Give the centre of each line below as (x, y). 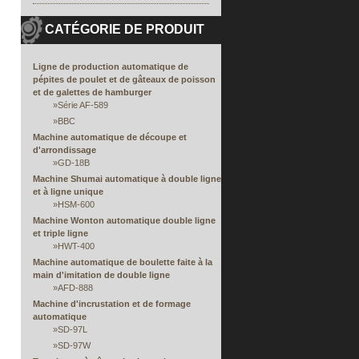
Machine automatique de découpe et (110, 137)
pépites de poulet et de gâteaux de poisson (124, 79)
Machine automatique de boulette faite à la (123, 262)
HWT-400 (76, 246)
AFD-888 (75, 288)
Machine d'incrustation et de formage (112, 304)
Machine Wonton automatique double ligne (124, 220)
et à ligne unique (68, 192)
